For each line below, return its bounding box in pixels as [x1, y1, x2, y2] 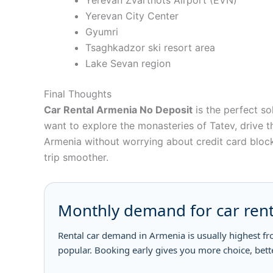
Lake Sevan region [85, 57, 171, 70]
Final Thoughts [44, 88, 112, 101]
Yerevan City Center [85, 10, 179, 23]
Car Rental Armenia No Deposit [44, 104, 193, 116]
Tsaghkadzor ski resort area [85, 41, 215, 54]
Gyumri [85, 26, 118, 38]
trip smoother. [44, 151, 108, 164]
